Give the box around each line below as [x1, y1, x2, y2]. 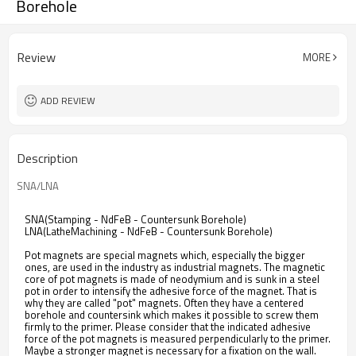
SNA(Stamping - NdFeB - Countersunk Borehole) [25, 211, 246, 227]
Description [17, 149, 78, 168]
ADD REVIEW [41, 93, 95, 108]
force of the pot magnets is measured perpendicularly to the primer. [25, 331, 331, 346]
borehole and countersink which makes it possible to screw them [25, 307, 319, 323]
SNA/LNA [17, 178, 59, 194]
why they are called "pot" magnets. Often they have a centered [25, 295, 304, 311]
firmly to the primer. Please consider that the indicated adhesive [25, 319, 311, 335]
